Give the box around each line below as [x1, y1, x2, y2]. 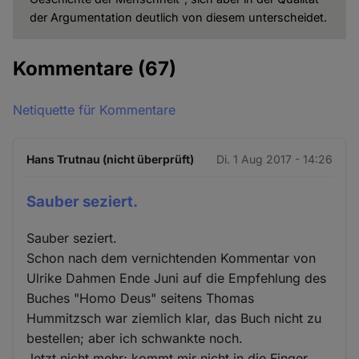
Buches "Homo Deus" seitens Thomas [26, 290, 255, 307]
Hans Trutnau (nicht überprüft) [26, 152, 195, 167]
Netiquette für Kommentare [13, 102, 176, 119]
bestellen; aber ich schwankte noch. [26, 330, 244, 347]
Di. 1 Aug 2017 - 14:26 [216, 152, 333, 167]
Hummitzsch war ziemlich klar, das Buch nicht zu [26, 310, 322, 327]
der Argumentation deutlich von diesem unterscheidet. [29, 10, 327, 25]
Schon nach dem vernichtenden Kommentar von [26, 250, 317, 267]
